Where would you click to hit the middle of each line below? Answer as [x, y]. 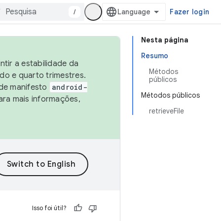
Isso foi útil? [49, 208]
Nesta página [165, 40]
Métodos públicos [170, 95]
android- [69, 87]
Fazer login [189, 12]
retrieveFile [166, 111]
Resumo [155, 56]
